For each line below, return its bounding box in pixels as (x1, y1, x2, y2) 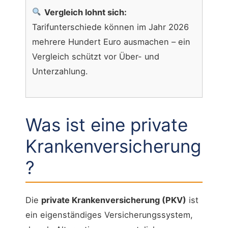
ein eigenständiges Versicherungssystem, (25, 209, 193, 220)
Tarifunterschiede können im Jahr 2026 (32, 21, 189, 32)
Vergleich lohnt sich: (44, 7, 127, 17)
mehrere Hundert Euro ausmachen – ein (32, 36, 190, 47)
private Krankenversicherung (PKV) (41, 194, 186, 205)
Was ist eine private (25, 114, 188, 136)
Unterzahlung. (32, 66, 88, 76)
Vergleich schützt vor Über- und (32, 51, 159, 62)
